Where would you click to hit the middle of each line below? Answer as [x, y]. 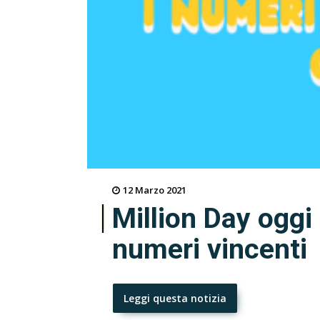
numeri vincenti [210, 250]
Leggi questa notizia [175, 299]
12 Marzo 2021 [155, 190]
